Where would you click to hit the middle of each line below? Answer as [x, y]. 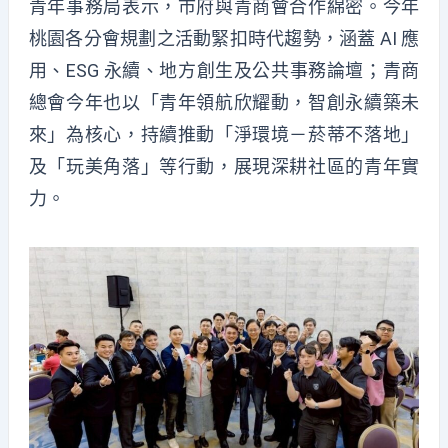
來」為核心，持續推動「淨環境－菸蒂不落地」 [224, 135]
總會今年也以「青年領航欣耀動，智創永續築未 [224, 103]
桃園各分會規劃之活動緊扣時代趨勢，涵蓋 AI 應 [224, 39]
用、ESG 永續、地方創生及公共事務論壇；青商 [224, 71]
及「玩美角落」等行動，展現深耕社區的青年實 [224, 167]
